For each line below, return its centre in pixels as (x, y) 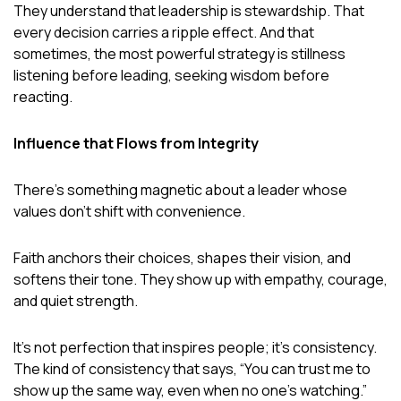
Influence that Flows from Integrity (136, 143)
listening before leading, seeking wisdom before (171, 75)
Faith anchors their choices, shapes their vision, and (182, 257)
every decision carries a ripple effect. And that (164, 32)
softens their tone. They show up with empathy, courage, (200, 279)
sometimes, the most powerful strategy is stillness (179, 53)
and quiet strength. (76, 300)
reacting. (43, 96)
